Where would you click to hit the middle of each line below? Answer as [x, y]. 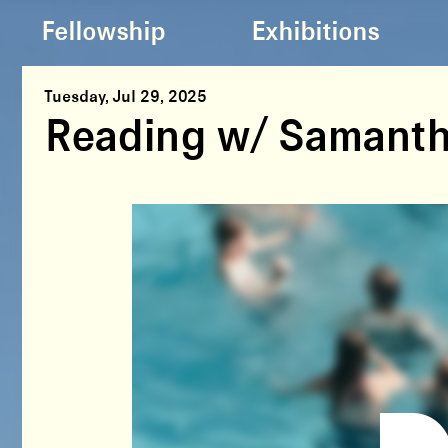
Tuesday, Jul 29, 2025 [126, 98]
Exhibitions [315, 32]
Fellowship [103, 32]
